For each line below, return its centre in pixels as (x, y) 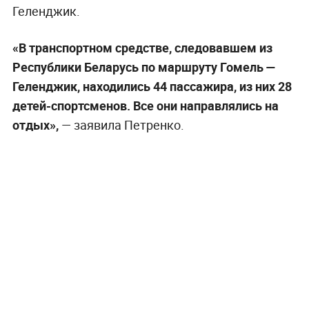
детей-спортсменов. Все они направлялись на (145, 106)
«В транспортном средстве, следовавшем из (142, 48)
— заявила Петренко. (122, 125)
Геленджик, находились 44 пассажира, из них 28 (152, 87)
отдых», (37, 125)
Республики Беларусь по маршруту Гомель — (144, 67)
